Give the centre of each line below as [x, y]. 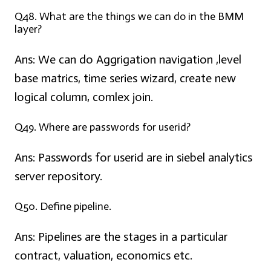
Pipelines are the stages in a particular [131, 237]
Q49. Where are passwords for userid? [103, 127]
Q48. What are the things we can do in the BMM [129, 17]
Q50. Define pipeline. [63, 207]
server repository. [58, 176]
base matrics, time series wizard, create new [125, 78]
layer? [28, 29]
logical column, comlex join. [84, 97]
